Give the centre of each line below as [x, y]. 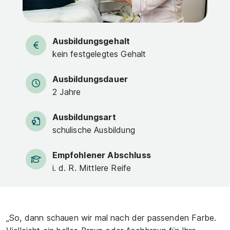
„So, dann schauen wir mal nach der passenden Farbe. [111, 218]
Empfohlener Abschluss [101, 155]
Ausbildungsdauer [90, 79]
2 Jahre [66, 92]
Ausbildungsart [84, 117]
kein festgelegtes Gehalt [99, 54]
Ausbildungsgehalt [91, 41]
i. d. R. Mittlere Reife [92, 168]
